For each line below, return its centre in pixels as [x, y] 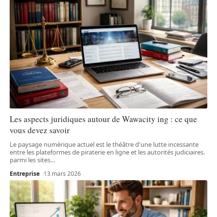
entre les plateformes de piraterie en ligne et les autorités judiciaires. [107, 152]
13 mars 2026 [62, 174]
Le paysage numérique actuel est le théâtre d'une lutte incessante [104, 145]
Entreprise [25, 174]
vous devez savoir [40, 130]
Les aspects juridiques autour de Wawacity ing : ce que [103, 119]
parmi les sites [30, 160]
